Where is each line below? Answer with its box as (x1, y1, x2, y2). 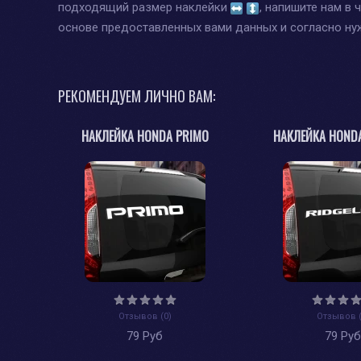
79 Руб (127, 328, 164, 343)
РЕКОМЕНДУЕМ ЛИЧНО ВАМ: (58, 85, 215, 106)
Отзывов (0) (118, 310, 172, 322)
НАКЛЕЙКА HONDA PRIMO (81, 126, 209, 146)
